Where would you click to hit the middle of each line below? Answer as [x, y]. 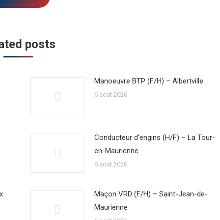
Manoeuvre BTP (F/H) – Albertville [149, 81]
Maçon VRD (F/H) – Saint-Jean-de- [151, 194]
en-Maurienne [116, 151]
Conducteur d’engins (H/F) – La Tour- [154, 137]
